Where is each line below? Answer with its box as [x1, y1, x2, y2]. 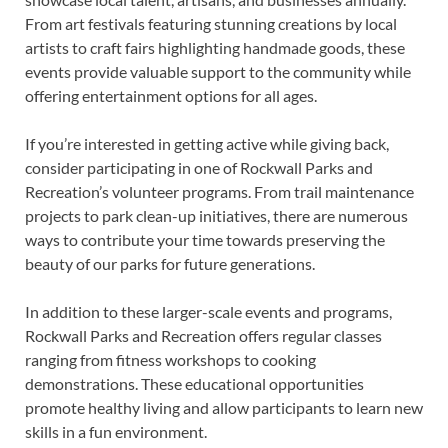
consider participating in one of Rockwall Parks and [25, 157, 373, 177]
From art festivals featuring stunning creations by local [25, 13, 397, 33]
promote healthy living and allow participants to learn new [25, 397, 423, 417]
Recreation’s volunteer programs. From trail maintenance [25, 181, 414, 201]
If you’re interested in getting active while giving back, [25, 133, 389, 153]
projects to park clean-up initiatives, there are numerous [25, 205, 408, 225]
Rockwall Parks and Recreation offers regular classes [25, 325, 382, 345]
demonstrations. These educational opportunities [25, 373, 364, 393]
